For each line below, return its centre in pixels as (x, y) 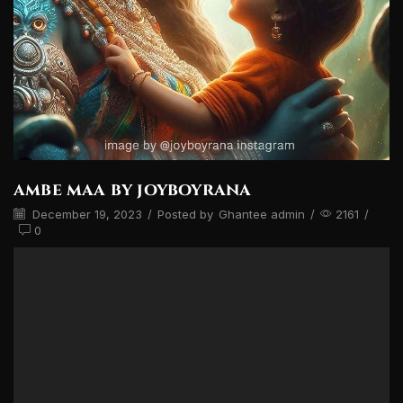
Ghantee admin (262, 215)
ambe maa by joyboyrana (133, 190)
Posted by (185, 215)
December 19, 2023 (85, 215)
